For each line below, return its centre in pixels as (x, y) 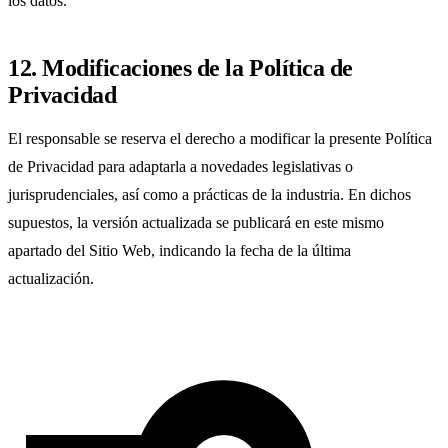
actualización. (51, 279)
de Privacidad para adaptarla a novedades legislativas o (180, 167)
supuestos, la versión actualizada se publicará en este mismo (196, 223)
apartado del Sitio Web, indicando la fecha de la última (179, 251)
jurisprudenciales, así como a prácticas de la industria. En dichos (209, 195)
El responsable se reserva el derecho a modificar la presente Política (220, 139)
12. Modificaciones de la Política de (180, 68)
